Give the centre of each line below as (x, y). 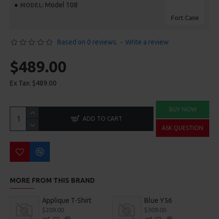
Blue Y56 (158, 200)
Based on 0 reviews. (88, 42)
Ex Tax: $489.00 (33, 83)
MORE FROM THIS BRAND (52, 180)
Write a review (147, 42)
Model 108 (61, 5)
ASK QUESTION (183, 128)
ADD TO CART (102, 119)
